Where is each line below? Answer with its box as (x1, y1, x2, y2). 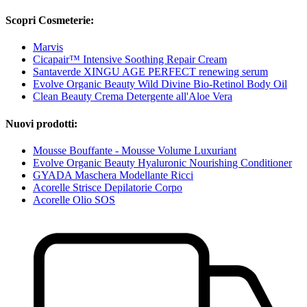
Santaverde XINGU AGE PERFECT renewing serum (33, 66, 268, 78)
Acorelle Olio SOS (33, 193, 115, 206)
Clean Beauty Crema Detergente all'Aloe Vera (33, 90, 232, 103)
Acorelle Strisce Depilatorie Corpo (33, 181, 182, 193)
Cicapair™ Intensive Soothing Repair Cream (33, 53, 227, 66)
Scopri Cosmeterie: (5, 14, 94, 27)
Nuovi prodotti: (5, 117, 77, 130)
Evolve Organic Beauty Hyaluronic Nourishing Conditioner (33, 156, 292, 169)
